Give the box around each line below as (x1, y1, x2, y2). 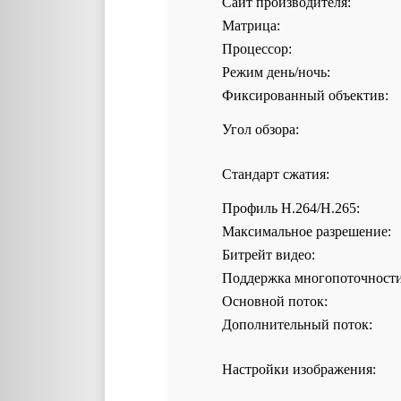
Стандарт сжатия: (222, 166, 329, 182)
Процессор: (222, 41, 292, 56)
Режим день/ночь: (222, 64, 330, 80)
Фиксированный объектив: (222, 88, 388, 103)
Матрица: (222, 18, 280, 33)
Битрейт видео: (222, 247, 315, 262)
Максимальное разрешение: (222, 224, 391, 239)
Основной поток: (222, 294, 328, 309)
